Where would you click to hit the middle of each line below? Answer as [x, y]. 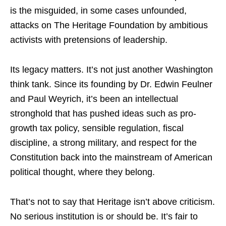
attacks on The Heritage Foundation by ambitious [109, 25]
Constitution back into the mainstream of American [111, 158]
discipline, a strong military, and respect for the [103, 143]
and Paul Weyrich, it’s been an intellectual [94, 99]
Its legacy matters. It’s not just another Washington [111, 70]
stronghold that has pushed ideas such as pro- [103, 114]
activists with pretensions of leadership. [89, 40]
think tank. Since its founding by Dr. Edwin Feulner [111, 84]
